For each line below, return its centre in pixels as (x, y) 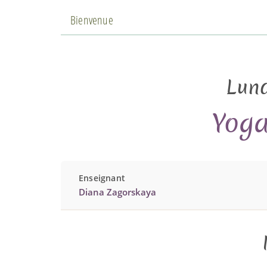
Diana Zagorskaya (117, 192)
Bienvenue (92, 20)
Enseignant (102, 178)
